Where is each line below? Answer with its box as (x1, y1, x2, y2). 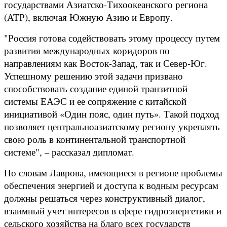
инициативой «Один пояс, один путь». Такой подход (4, 107, 219, 120)
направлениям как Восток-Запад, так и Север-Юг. (4, 56, 207, 69)
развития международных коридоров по (4, 44, 170, 57)
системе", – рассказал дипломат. (4, 145, 134, 158)
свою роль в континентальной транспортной (4, 132, 185, 145)
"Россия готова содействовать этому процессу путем (4, 31, 220, 44)
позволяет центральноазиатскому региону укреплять (4, 120, 220, 133)
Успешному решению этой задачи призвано (4, 69, 183, 82)
